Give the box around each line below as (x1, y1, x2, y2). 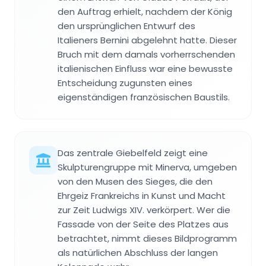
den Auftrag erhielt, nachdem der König (58, 5, 232, 18)
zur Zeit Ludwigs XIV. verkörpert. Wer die (58, 204, 230, 217)
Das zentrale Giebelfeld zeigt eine (58, 147, 208, 160)
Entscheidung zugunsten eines (58, 77, 192, 90)
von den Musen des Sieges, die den (58, 175, 213, 188)
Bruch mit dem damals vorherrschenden (58, 48, 235, 61)
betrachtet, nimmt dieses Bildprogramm (58, 232, 237, 245)
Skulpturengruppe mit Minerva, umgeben (58, 161, 237, 174)
